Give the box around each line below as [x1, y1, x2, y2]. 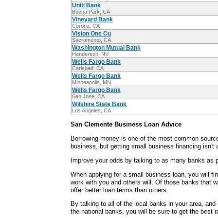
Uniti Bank [72, 2, 101, 9]
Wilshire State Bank [72, 101, 127, 108]
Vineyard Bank [72, 16, 113, 23]
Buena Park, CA [72, 9, 110, 15]
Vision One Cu [72, 30, 111, 37]
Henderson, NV [72, 51, 109, 57]
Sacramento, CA [72, 37, 111, 43]
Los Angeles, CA [72, 108, 111, 114]
